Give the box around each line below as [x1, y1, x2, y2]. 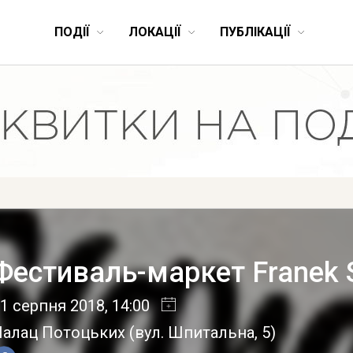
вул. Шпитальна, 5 [135, 323, 271, 342]
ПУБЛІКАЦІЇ [220, 24, 290, 39]
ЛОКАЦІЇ [128, 24, 180, 39]
